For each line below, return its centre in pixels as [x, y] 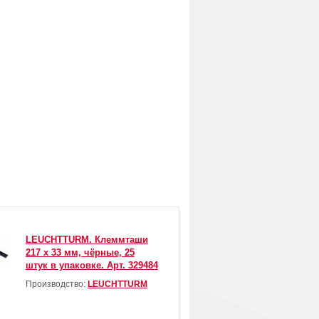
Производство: [56, 284]
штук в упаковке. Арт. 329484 [91, 266]
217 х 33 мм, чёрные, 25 [80, 253]
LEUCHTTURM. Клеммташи [87, 240]
